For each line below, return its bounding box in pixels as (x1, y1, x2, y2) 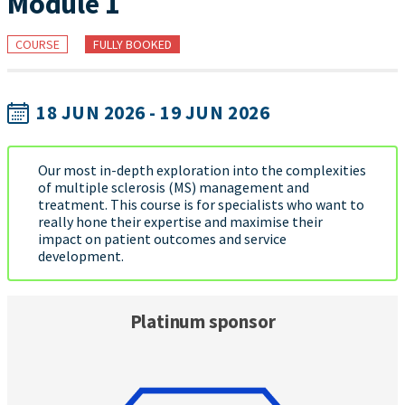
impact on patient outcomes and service (38, 230, 287, 248)
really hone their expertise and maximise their (38, 212, 323, 231)
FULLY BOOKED (93, 36, 172, 52)
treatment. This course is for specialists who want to (38, 195, 364, 213)
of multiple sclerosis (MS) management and (38, 178, 309, 196)
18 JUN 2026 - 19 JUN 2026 (36, 100, 270, 125)
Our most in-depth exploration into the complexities (38, 161, 366, 179)
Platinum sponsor (129, 309, 276, 334)
